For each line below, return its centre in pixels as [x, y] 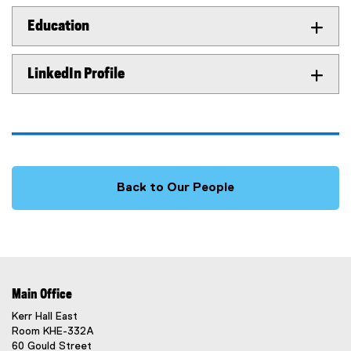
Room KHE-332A [53, 331]
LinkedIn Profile [76, 74]
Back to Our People [175, 188]
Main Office [42, 295]
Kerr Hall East [45, 317]
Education [58, 26]
